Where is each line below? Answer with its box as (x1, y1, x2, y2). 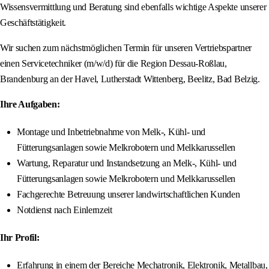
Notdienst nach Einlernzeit (17, 205, 112, 216)
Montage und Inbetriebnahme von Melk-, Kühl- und (17, 127, 205, 138)
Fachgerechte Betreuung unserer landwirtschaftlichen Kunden (17, 189, 240, 200)
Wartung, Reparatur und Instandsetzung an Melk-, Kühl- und (17, 158, 237, 169)
